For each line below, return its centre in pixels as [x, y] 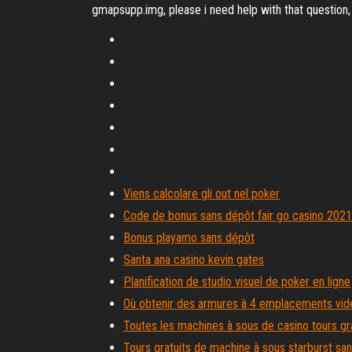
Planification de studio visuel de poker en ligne [237, 282]
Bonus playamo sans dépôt [189, 238]
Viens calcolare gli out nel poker [202, 194]
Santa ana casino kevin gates [194, 260]
